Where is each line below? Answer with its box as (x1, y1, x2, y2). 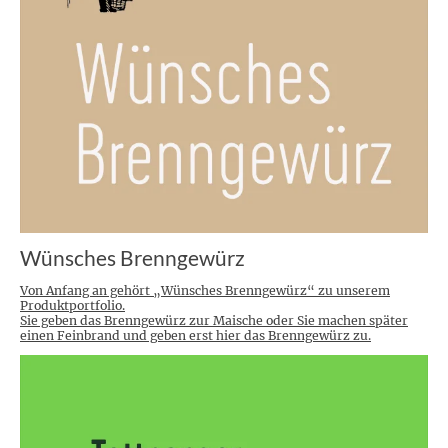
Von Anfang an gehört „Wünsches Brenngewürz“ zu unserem (20, 282, 390, 298)
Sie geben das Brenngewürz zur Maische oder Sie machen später (20, 312, 408, 328)
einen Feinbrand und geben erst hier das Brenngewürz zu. (20, 327, 371, 343)
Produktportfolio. (20, 297, 125, 313)
